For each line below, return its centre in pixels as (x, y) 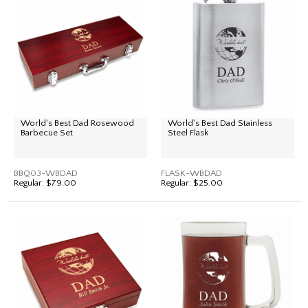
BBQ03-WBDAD (46, 173)
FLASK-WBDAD (191, 173)
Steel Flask (188, 133)
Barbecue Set (47, 133)
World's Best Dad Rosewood (77, 123)
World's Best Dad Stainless (220, 123)
